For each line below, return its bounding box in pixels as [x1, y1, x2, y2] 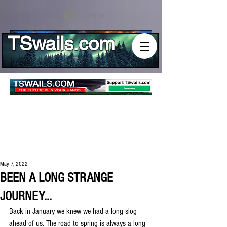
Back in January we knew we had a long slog [9, 207, 139, 216]
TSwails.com [8, 32, 115, 55]
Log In [84, 11, 104, 19]
